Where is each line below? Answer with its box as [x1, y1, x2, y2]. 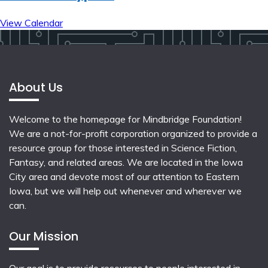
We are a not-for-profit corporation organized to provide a [9, 127, 257, 139]
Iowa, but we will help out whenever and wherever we [9, 184, 242, 197]
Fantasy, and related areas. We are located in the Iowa [9, 156, 243, 168]
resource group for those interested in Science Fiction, [9, 141, 237, 154]
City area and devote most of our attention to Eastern [9, 170, 239, 182]
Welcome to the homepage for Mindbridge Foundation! [9, 112, 242, 125]
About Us [9, 78, 63, 96]
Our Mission [9, 227, 78, 245]
